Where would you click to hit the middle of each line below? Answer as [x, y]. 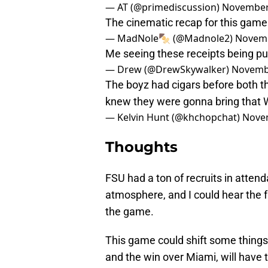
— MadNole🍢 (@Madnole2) [170, 39]
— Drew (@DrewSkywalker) [168, 70]
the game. [130, 212]
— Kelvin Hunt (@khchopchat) [174, 118]
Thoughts [141, 147]
